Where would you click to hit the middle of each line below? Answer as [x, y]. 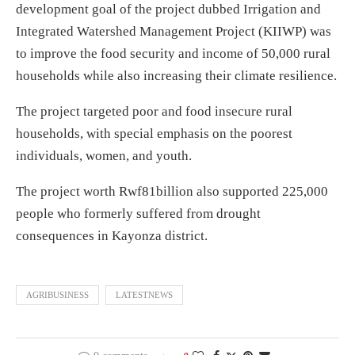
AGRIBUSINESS [57, 295]
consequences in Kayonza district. [112, 236]
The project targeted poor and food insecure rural [154, 112]
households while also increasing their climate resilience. [176, 76]
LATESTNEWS [144, 295]
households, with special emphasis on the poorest [154, 134]
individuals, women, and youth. [104, 156]
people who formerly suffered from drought [138, 214]
